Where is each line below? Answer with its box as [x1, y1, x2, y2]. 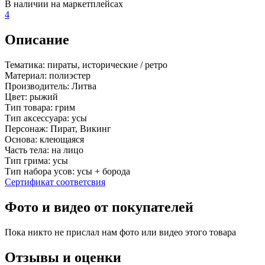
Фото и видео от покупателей [5, 199, 193, 215]
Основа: [5, 134, 37, 145]
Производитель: [5, 81, 69, 92]
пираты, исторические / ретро [45, 60, 167, 70]
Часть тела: [5, 145, 49, 156]
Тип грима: [5, 156, 50, 166]
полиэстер [47, 70, 91, 81]
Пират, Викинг [48, 124, 111, 134]
